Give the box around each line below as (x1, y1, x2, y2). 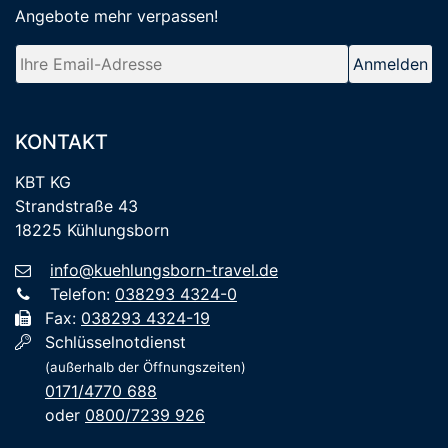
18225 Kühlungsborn (15, 219, 169, 240)
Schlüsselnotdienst (45, 331, 186, 352)
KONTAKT (15, 129, 108, 154)
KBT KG (15, 171, 71, 192)
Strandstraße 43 (15, 195, 138, 216)
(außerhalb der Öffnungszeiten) (45, 358, 246, 375)
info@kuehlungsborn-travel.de (50, 259, 278, 280)
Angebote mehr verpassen (15, 5, 214, 26)
